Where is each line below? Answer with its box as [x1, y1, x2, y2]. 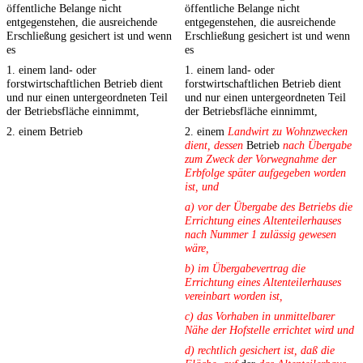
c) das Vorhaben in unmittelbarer [185, 310, 335, 323]
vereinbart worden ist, [185, 289, 283, 303]
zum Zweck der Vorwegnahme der [185, 152, 336, 166]
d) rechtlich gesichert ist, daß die [185, 344, 335, 357]
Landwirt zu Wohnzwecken [228, 125, 348, 139]
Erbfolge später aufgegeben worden [185, 166, 346, 180]
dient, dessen [185, 139, 243, 152]
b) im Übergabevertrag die [185, 262, 305, 275]
